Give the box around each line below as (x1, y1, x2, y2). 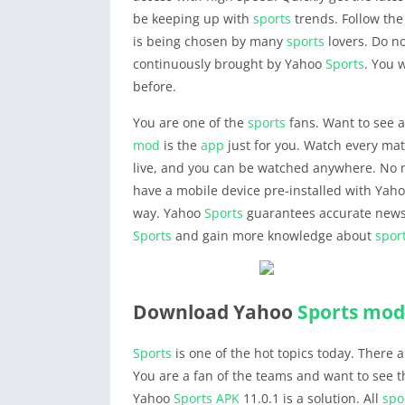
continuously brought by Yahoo (133, 55, 325, 72)
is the (160, 137, 201, 154)
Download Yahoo (133, 299, 297, 325)
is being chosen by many (133, 33, 287, 50)
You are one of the (133, 114, 248, 131)
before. (133, 78, 176, 95)
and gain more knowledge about (172, 227, 375, 244)
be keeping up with (133, 10, 253, 27)
